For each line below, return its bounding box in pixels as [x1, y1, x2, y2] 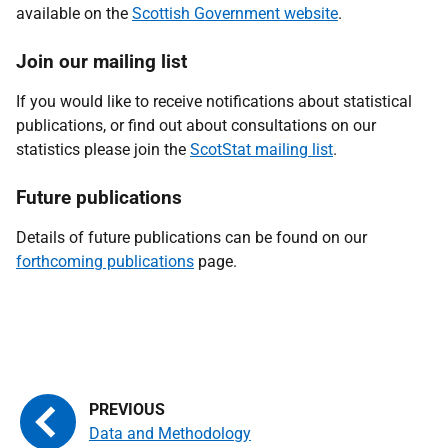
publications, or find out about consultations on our [16, 116, 376, 135]
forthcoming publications [16, 252, 194, 271]
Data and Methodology [89, 424, 251, 443]
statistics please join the [16, 140, 190, 159]
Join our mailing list [16, 50, 187, 73]
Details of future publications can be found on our [16, 228, 367, 247]
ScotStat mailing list [190, 140, 333, 159]
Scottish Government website [132, 4, 338, 23]
